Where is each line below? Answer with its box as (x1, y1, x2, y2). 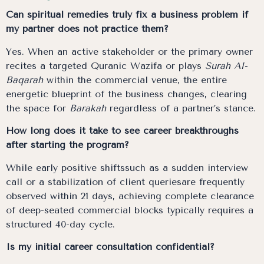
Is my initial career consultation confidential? (6, 241, 214, 253)
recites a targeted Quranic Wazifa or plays (6, 60, 205, 71)
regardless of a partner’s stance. (106, 102, 256, 114)
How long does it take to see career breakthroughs (6, 125, 239, 137)
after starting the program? (6, 139, 129, 151)
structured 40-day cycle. (6, 218, 115, 230)
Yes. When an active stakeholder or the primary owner (6, 45, 253, 57)
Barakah (70, 102, 106, 114)
